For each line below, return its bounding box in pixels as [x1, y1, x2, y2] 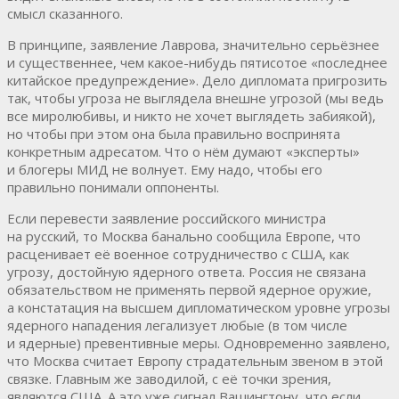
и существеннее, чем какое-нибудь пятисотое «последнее [7, 53, 387, 71]
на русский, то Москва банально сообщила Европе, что [7, 226, 361, 245]
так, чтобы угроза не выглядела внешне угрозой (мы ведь [7, 88, 384, 107]
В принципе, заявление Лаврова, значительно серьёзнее [7, 35, 379, 53]
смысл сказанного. [7, 4, 123, 22]
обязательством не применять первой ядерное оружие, [7, 280, 371, 298]
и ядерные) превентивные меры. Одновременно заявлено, [7, 333, 390, 352]
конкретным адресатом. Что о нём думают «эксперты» [7, 142, 360, 160]
